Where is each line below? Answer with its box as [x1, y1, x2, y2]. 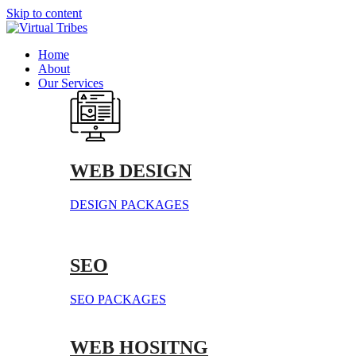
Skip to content [6, 6, 82, 20]
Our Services [38, 76, 103, 90]
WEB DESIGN [70, 160, 192, 181]
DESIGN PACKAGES [70, 197, 189, 211]
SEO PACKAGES [70, 292, 166, 306]
